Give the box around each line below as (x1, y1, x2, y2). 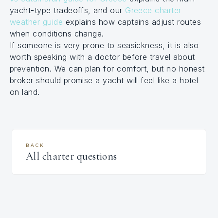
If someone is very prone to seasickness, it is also (10, 40, 199, 50)
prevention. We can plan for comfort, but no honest (10, 64, 205, 73)
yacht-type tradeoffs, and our (10, 5, 126, 15)
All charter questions (26, 150, 117, 163)
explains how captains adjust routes (63, 17, 201, 27)
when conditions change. (10, 29, 104, 38)
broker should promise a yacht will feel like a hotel (10, 75, 199, 85)
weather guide (10, 17, 63, 27)
